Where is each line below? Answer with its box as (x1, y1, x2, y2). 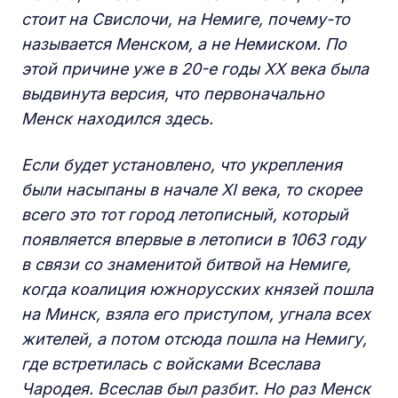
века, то (241, 180, 302, 200)
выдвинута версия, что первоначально (21, 84, 324, 104)
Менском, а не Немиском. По (115, 35, 346, 54)
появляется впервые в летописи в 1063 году (21, 230, 365, 250)
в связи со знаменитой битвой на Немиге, (21, 255, 351, 275)
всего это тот (21, 205, 123, 225)
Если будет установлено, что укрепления (21, 155, 342, 175)
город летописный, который (128, 205, 348, 225)
